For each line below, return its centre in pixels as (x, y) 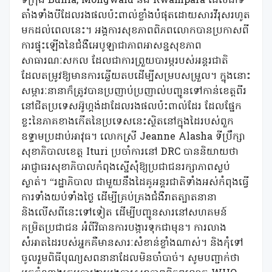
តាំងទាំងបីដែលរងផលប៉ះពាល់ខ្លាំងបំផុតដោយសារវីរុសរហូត (136, 16)
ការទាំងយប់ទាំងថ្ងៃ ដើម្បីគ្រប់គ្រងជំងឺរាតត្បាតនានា (119, 198)
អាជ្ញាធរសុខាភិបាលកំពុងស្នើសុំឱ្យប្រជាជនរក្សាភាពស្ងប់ (126, 168)
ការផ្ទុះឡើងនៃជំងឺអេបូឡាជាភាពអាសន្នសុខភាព (111, 46)
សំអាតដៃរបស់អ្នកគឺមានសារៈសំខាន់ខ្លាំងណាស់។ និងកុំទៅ (132, 243)
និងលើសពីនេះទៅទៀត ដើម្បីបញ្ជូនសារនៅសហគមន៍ (124, 213)
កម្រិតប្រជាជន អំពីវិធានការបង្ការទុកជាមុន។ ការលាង (124, 228)
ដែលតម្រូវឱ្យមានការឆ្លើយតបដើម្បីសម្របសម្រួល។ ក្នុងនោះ (136, 76)
